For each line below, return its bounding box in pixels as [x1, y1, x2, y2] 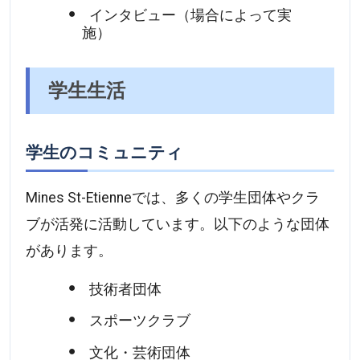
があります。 [26, 242, 113, 259]
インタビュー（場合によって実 [88, 6, 292, 23]
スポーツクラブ [88, 313, 190, 329]
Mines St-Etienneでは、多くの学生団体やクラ [26, 189, 321, 206]
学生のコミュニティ [26, 140, 184, 164]
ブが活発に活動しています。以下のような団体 [26, 215, 330, 232]
